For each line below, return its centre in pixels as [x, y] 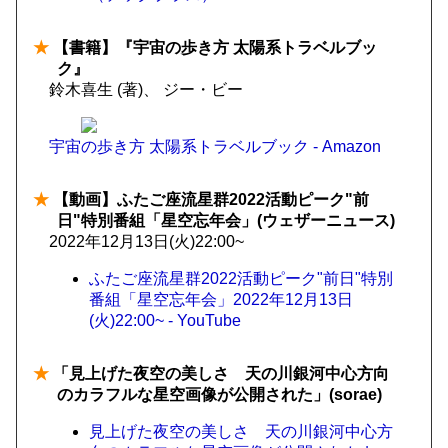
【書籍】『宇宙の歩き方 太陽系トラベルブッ [213, 47]
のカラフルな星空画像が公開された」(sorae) [219, 394]
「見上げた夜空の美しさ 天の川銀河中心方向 [219, 373]
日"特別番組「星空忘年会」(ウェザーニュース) [226, 220]
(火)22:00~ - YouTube [165, 320]
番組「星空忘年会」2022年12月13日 [221, 299]
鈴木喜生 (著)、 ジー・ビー [146, 89]
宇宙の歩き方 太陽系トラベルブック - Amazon [215, 146]
